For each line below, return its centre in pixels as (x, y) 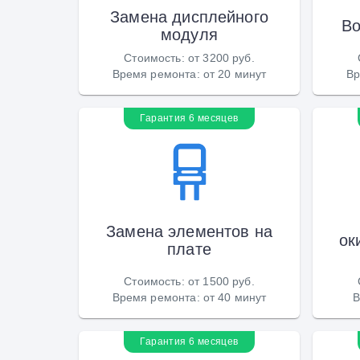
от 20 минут (235, 74)
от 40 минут (235, 297)
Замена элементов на (189, 231)
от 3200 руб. (221, 57)
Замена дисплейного (189, 16)
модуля (189, 34)
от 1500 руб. (221, 281)
